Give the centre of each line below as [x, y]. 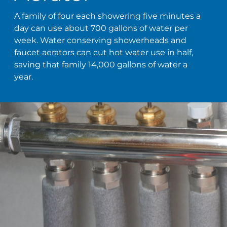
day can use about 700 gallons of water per [101, 28]
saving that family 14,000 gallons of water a [101, 65]
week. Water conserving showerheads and [101, 41]
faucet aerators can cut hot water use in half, [104, 53]
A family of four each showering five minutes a [108, 16]
